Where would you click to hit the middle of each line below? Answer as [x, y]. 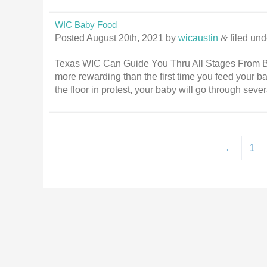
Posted [71, 38]
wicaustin [198, 38]
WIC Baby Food [86, 25]
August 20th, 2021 [125, 38]
